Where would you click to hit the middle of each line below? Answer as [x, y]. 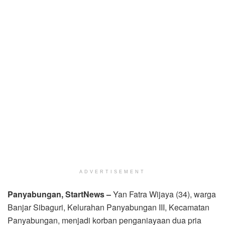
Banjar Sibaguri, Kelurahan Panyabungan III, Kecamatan [108, 207]
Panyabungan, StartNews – [60, 194]
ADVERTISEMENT [113, 172]
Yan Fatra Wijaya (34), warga [164, 194]
